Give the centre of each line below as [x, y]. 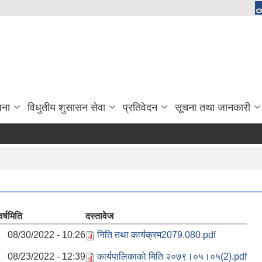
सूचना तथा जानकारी [213, 107]
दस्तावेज [99, 216]
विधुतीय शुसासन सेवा [66, 107]
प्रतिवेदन [140, 107]
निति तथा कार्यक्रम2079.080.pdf [156, 235]
